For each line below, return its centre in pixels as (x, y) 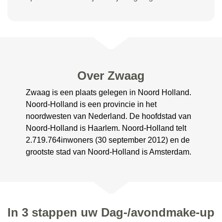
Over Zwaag (111, 76)
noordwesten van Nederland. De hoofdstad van (109, 116)
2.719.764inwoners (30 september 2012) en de (108, 140)
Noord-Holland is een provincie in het (91, 104)
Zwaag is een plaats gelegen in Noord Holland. (109, 92)
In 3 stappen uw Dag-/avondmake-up (111, 212)
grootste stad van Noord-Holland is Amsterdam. (109, 152)
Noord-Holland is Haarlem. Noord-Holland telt (106, 128)
